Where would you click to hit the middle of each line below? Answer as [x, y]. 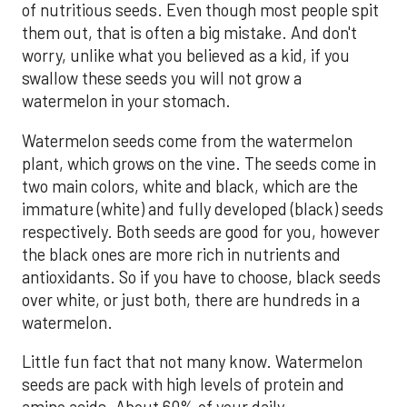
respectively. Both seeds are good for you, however [201, 231]
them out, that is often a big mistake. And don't [189, 33]
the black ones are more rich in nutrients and [181, 254]
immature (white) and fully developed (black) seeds [203, 208]
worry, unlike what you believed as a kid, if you [186, 56]
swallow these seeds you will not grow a [162, 79]
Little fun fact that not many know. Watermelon [192, 362]
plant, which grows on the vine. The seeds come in [199, 163]
